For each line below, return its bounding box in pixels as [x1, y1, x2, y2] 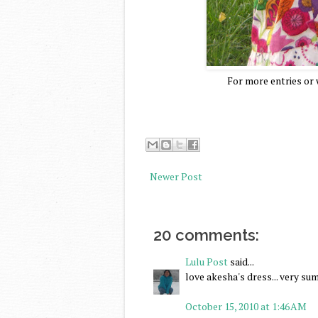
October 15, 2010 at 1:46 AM [185, 299, 307, 313]
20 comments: [153, 225, 259, 244]
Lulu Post [185, 254, 228, 268]
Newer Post [150, 170, 202, 183]
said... [228, 254, 254, 268]
